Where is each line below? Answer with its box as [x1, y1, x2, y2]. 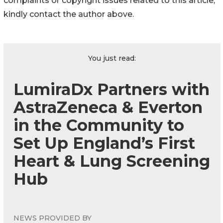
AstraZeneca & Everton [13, 97, 203, 117]
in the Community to [13, 115, 184, 135]
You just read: [88, 53, 136, 63]
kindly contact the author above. [3, 9, 134, 19]
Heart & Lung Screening [13, 151, 210, 171]
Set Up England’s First [13, 133, 195, 153]
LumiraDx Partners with [13, 79, 210, 99]
